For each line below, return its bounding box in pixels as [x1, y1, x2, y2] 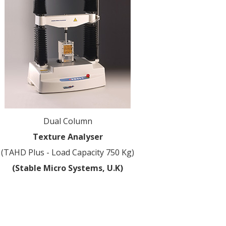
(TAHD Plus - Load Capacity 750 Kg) [1, 147, 135, 158]
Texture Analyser [32, 131, 103, 142]
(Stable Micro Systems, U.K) [12, 162, 124, 174]
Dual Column [43, 116, 92, 127]
